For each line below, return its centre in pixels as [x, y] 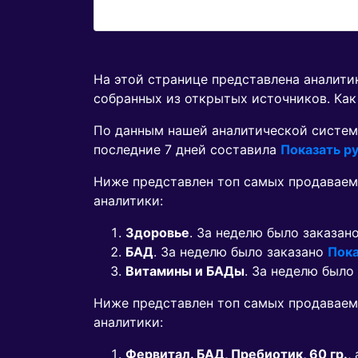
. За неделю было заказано [241, 252]
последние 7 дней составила [187, 150]
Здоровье [157, 233]
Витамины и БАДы [185, 271]
